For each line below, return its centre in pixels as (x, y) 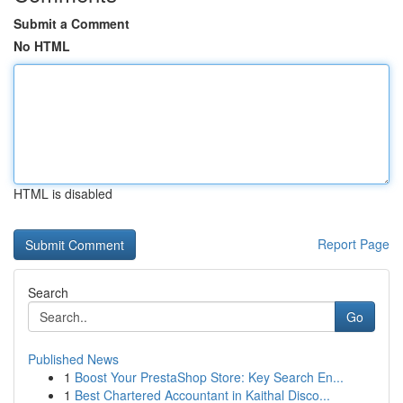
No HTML (42, 46)
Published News (73, 359)
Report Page (354, 244)
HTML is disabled (63, 193)
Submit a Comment (72, 23)
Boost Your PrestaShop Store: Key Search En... (209, 377)
